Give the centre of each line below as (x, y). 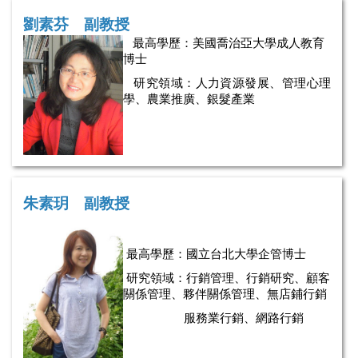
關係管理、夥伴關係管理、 (195, 294)
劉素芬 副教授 (76, 24)
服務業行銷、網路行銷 (213, 318)
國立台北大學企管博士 (246, 254)
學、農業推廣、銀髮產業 (189, 98)
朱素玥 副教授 (76, 204)
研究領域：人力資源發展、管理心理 (227, 82)
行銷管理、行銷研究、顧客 (258, 278)
